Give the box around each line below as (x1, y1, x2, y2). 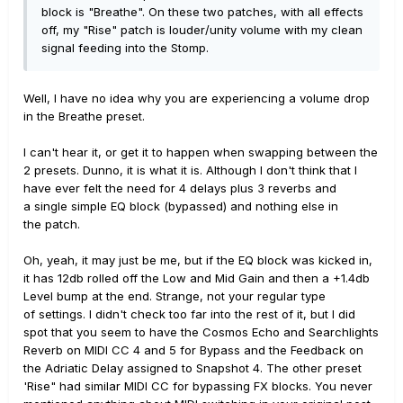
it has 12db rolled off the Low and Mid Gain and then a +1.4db (23, 271, 370, 286)
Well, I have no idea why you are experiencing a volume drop (23, 91, 370, 106)
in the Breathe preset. (23, 109, 145, 124)
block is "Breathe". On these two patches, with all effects (41, 4, 363, 20)
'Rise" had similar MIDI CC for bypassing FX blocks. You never (23, 379, 372, 394)
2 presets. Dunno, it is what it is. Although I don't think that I (23, 163, 357, 178)
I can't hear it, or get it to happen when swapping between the (23, 145, 378, 160)
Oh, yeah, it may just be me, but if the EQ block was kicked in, (23, 253, 372, 268)
